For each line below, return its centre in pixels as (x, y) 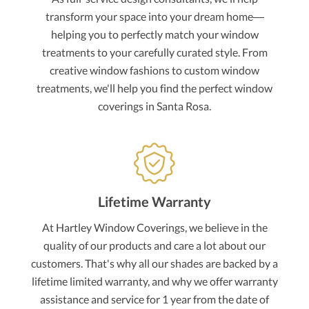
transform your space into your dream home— (154, 17)
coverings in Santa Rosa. (154, 106)
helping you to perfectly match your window (154, 34)
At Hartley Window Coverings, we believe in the (154, 228)
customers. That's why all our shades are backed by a (154, 263)
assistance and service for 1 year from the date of (154, 299)
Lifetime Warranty (154, 202)
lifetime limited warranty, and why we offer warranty (154, 281)
